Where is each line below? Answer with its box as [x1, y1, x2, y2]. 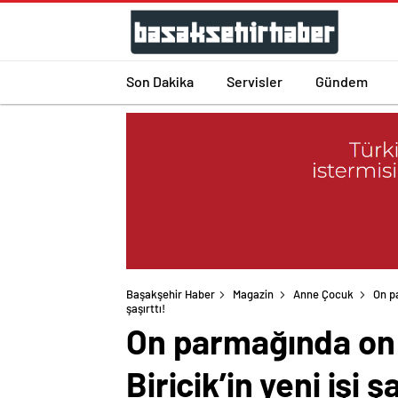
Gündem [315, 72, 368, 90]
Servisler [227, 72, 283, 90]
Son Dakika [126, 72, 194, 90]
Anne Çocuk [293, 287, 354, 302]
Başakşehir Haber [126, 287, 215, 302]
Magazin [233, 287, 274, 302]
